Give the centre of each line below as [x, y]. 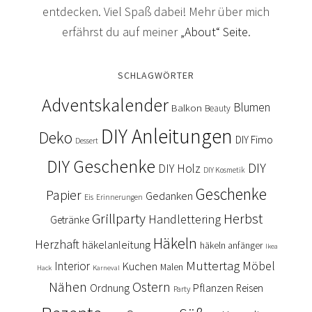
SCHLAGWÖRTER [156, 76]
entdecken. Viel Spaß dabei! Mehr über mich [156, 12]
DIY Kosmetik [224, 170]
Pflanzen [213, 288]
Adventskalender [105, 105]
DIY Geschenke [101, 167]
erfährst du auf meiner [121, 32]
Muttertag [213, 266]
